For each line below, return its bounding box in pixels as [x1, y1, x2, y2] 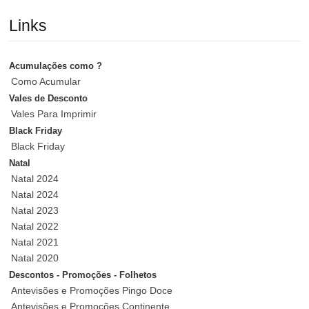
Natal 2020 [11, 252, 59, 264]
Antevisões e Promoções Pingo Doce [11, 285, 173, 297]
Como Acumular [11, 76, 81, 88]
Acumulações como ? [9, 61, 103, 72]
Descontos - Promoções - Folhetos [9, 270, 157, 281]
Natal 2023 [11, 205, 59, 217]
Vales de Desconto [9, 94, 88, 104]
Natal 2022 [11, 221, 59, 232]
